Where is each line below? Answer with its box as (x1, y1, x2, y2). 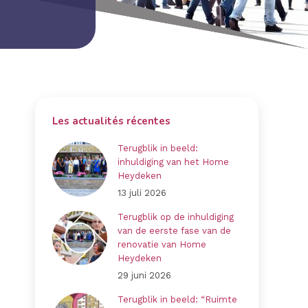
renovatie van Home (118, 239, 206, 250)
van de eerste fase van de (118, 225, 231, 236)
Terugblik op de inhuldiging (118, 211, 234, 222)
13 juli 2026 (118, 187, 166, 198)
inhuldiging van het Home (118, 156, 229, 167)
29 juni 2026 (118, 269, 171, 280)
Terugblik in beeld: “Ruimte (118, 294, 237, 305)
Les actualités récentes (52, 113, 170, 128)
